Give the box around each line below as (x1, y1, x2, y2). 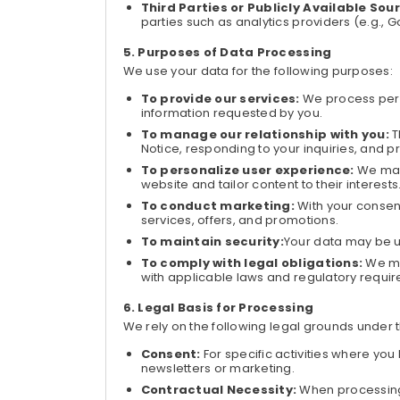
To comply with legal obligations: (140, 254, 366, 271)
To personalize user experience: (140, 162, 357, 179)
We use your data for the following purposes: (122, 62, 393, 79)
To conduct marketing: (140, 197, 298, 214)
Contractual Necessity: (140, 381, 300, 398)
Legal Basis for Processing (137, 299, 314, 316)
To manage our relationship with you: (140, 126, 393, 143)
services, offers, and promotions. (140, 212, 339, 229)
